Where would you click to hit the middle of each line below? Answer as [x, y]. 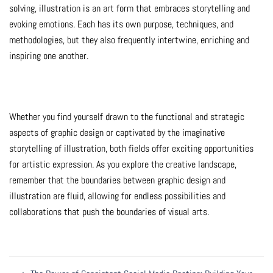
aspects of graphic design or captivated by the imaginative [117, 133]
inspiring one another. [49, 56]
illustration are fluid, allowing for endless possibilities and [117, 196]
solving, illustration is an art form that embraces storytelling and [129, 9]
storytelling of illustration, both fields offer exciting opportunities [131, 149]
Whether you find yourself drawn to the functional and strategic [127, 117]
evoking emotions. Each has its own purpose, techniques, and [121, 24]
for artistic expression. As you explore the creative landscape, [123, 165]
